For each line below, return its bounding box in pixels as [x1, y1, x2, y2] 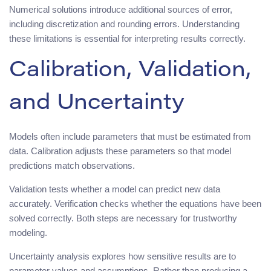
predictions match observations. [9, 160, 135, 171]
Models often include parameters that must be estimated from [9, 131, 251, 142]
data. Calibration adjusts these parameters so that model [9, 145, 231, 156]
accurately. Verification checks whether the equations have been [9, 198, 261, 209]
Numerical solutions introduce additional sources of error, [9, 4, 232, 15]
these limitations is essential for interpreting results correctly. [9, 33, 246, 44]
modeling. [9, 227, 47, 238]
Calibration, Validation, [9, 60, 251, 82]
